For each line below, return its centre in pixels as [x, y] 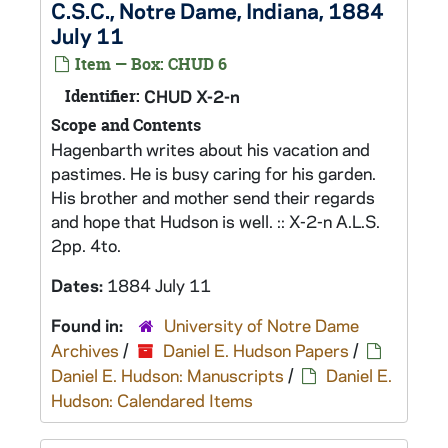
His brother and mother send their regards [213, 197]
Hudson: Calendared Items [152, 400]
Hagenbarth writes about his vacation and [210, 149]
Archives [85, 350]
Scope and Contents [126, 125]
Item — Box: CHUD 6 [149, 64]
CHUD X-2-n [192, 96]
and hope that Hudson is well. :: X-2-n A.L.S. [215, 221]
